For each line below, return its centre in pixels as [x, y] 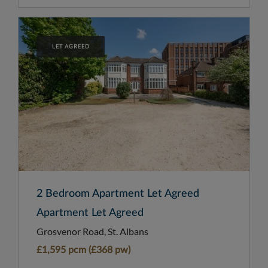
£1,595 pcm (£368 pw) [83, 250]
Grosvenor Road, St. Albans [92, 232]
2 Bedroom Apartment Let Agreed [118, 194]
